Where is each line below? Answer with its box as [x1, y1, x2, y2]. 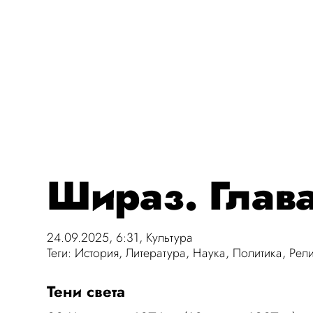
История [75, 244, 119, 262]
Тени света [47, 280, 126, 303]
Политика [233, 244, 283, 262]
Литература [126, 244, 187, 262]
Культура [146, 228, 194, 247]
